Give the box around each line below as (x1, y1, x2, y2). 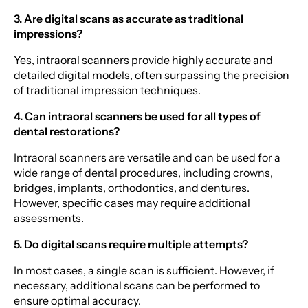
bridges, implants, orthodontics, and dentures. (14, 180, 250, 195)
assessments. (14, 210, 84, 225)
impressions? (14, 26, 82, 41)
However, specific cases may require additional (14, 195, 250, 210)
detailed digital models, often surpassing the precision (14, 67, 289, 82)
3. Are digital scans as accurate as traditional (14, 11, 243, 25)
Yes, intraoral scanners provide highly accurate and (14, 52, 273, 67)
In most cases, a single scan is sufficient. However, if (14, 263, 274, 277)
